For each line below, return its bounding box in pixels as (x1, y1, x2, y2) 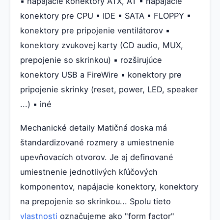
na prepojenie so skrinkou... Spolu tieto (20, 196, 171, 207)
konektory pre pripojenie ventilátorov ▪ (20, 26, 170, 36)
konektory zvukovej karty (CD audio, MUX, (20, 40, 183, 51)
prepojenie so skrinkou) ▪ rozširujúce (20, 55, 162, 65)
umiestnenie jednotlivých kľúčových (20, 167, 158, 177)
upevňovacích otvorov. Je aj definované (20, 152, 173, 163)
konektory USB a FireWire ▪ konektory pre (20, 70, 182, 80)
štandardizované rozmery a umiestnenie (20, 137, 174, 148)
